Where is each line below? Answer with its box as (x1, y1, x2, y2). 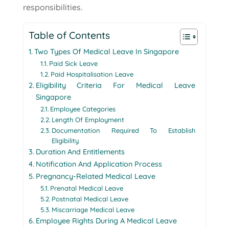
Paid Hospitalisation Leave (51, 70, 134, 78)
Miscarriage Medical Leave (52, 205, 135, 214)
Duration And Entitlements (35, 147, 125, 156)
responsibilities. (22, 2, 82, 12)
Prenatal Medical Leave (50, 184, 124, 192)
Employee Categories (50, 104, 116, 113)
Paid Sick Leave (49, 59, 98, 67)
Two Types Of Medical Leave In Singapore (34, 47, 179, 56)
